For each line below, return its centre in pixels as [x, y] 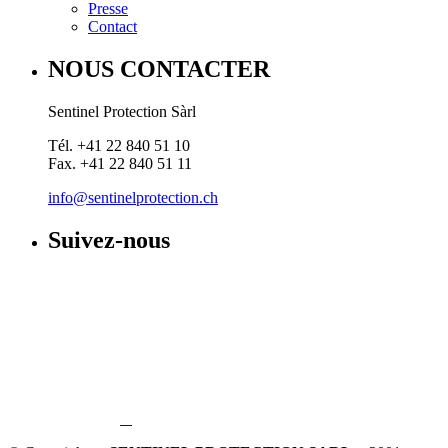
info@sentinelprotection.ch [133, 197]
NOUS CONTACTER [159, 68]
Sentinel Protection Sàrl [122, 111]
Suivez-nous [109, 239]
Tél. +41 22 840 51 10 [119, 145]
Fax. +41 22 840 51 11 [120, 163]
